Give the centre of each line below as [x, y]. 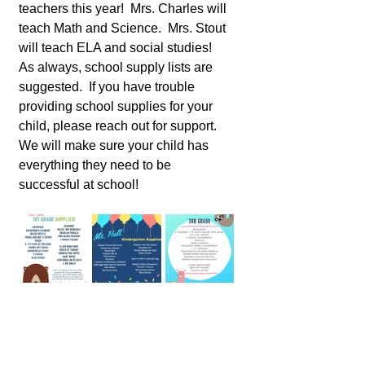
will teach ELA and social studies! [119, 48]
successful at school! [79, 185]
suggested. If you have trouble [108, 87]
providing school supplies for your [117, 106]
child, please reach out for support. [121, 126]
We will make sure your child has [115, 145]
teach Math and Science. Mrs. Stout [124, 28]
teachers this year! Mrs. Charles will [124, 9]
